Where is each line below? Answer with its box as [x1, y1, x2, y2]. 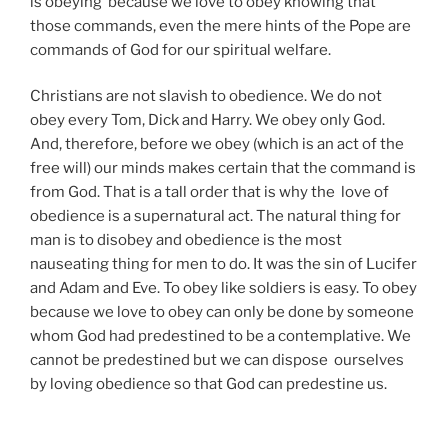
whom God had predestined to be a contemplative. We [30, 327, 411, 346]
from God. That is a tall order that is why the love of [30, 183, 389, 202]
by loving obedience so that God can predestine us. [30, 375, 387, 394]
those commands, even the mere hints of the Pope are [30, 16, 411, 35]
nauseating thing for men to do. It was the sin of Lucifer [30, 255, 417, 274]
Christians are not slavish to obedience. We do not [30, 87, 382, 106]
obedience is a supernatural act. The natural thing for [30, 207, 401, 226]
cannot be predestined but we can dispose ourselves [30, 351, 404, 370]
